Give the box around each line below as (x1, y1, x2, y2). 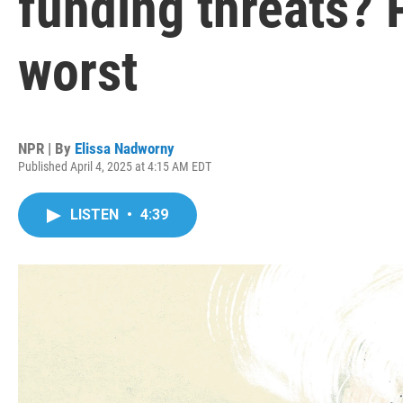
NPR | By (18, 139, 75, 157)
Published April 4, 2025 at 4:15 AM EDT (18, 159, 211, 174)
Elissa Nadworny (75, 139, 175, 157)
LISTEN (70, 206, 122, 223)
